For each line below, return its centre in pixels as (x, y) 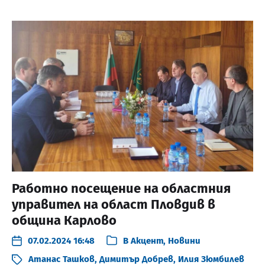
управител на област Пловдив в (114, 204)
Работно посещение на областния (121, 188)
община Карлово (64, 220)
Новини (184, 240)
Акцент (147, 240)
